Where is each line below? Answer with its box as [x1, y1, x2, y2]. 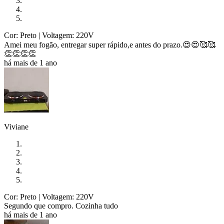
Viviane [4, 122, 28, 131]
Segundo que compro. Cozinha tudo [4, 201, 120, 210]
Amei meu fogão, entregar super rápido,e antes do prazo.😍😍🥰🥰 [4, 40, 215, 49]
